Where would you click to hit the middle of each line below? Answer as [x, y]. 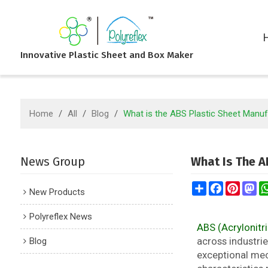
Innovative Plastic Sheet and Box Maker [106, 55]
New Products [57, 192]
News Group [52, 162]
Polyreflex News [60, 217]
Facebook [242, 186]
